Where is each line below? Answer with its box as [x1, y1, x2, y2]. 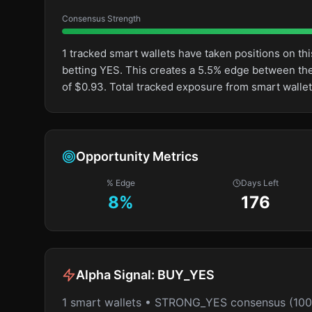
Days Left [241, 178, 279, 188]
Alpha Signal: [76, 267, 157, 282]
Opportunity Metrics [76, 149, 198, 164]
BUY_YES [157, 267, 214, 282]
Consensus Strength [62, 13, 141, 24]
